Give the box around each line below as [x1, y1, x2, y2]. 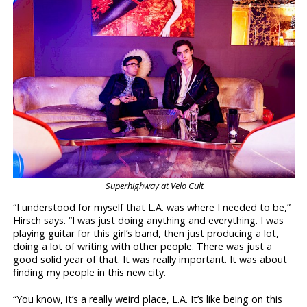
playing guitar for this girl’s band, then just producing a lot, [13, 226, 280, 240]
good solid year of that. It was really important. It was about [13, 252, 288, 266]
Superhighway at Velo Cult [105, 179, 204, 192]
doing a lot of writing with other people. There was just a [13, 239, 273, 253]
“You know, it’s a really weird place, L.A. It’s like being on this [13, 292, 283, 306]
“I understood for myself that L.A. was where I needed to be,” [13, 200, 291, 214]
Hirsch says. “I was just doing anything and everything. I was [13, 213, 284, 227]
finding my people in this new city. [13, 265, 167, 279]
